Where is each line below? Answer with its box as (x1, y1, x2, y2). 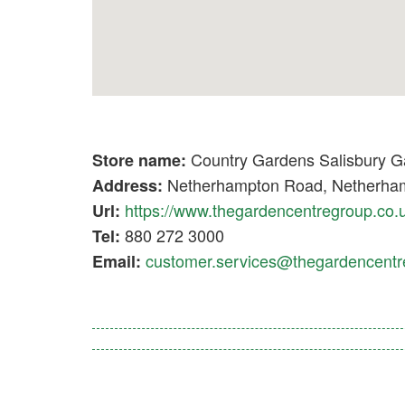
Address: (92, 174, 163, 197)
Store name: (92, 148, 186, 172)
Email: (92, 250, 141, 273)
